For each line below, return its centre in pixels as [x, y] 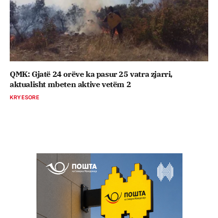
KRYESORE [25, 97]
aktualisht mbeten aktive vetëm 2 [71, 84]
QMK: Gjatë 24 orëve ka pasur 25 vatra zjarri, [91, 74]
